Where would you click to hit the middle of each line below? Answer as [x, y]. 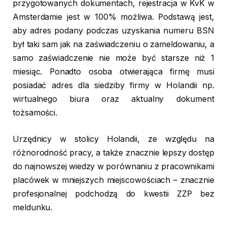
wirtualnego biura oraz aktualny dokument [113, 99]
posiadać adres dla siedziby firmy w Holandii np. [113, 86]
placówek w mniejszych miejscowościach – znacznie [113, 180]
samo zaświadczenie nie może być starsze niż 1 [113, 58]
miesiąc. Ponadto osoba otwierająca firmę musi [113, 72]
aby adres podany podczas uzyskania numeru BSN [113, 31]
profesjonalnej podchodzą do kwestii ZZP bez [113, 194]
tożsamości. [35, 113]
